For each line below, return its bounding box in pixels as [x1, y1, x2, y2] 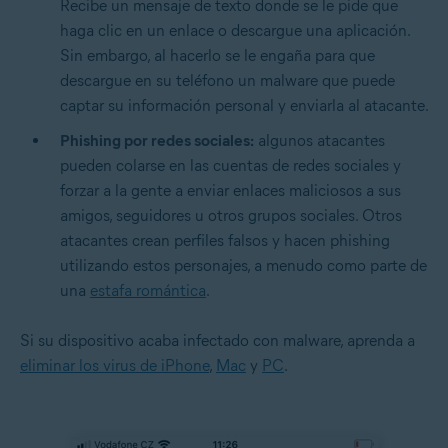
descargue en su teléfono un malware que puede [60, 71, 395, 91]
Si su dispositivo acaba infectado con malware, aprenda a [20, 331, 415, 351]
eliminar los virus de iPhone [20, 356, 209, 376]
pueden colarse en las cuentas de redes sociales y [60, 156, 401, 176]
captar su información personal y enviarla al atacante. [60, 96, 429, 116]
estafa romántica [90, 281, 206, 301]
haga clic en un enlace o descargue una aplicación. [60, 21, 410, 41]
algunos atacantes [254, 131, 385, 151]
